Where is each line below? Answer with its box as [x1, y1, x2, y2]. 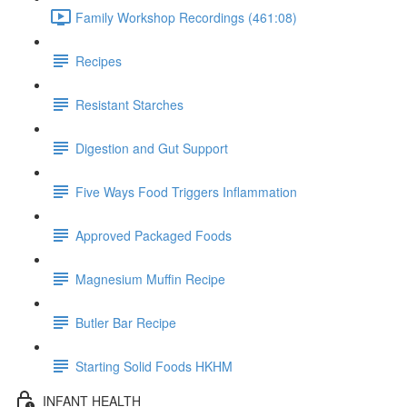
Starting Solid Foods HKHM [75, 356, 233, 375]
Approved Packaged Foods [75, 225, 232, 244]
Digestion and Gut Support [75, 138, 228, 157]
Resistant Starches [75, 94, 184, 114]
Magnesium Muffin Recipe [75, 269, 225, 288]
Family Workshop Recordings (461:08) [75, 7, 297, 26]
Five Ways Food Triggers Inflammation [75, 182, 297, 201]
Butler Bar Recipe [75, 313, 176, 332]
